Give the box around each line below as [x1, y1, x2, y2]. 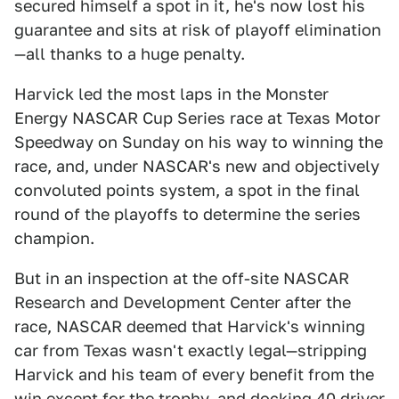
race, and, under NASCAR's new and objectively [14, 157, 379, 175]
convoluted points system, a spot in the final [14, 181, 360, 199]
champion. [14, 229, 94, 248]
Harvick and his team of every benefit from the [14, 365, 374, 384]
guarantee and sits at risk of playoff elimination [14, 20, 381, 39]
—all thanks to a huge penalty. [14, 45, 245, 63]
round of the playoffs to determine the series [14, 205, 361, 224]
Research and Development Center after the [14, 293, 351, 312]
